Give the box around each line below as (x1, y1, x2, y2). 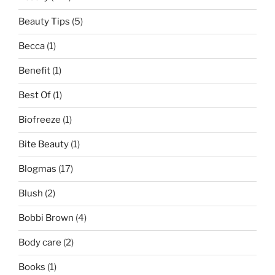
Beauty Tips (18, 16, 70, 28)
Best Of (18, 90, 51, 101)
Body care (18, 237, 61, 249)
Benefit (18, 65, 50, 77)
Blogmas (18, 163, 56, 175)
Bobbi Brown (18, 212, 74, 224)
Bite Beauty (18, 139, 69, 150)
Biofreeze (18, 114, 61, 126)
